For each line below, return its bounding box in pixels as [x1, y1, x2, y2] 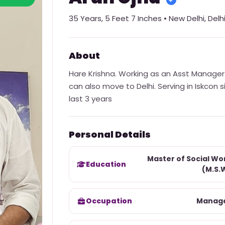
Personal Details [69, 128, 151, 141]
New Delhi [169, 13, 204, 24]
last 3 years [69, 93, 112, 104]
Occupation [86, 196, 132, 206]
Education [86, 159, 126, 169]
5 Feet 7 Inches [105, 13, 162, 24]
